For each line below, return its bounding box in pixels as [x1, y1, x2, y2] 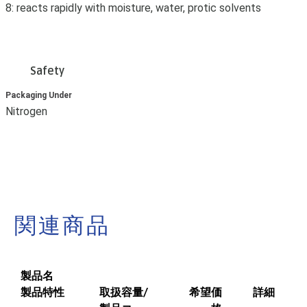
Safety [29, 64, 64, 79]
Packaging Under [5, 90, 72, 101]
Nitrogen [5, 105, 47, 119]
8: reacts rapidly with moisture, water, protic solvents [5, 1, 261, 15]
